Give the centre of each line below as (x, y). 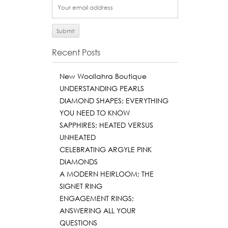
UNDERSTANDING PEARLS (102, 88)
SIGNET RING (81, 186)
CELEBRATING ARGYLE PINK (106, 149)
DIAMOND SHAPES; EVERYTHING (114, 101)
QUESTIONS (78, 223)
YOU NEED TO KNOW (95, 113)
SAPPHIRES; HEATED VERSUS (106, 125)
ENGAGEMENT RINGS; (97, 198)
